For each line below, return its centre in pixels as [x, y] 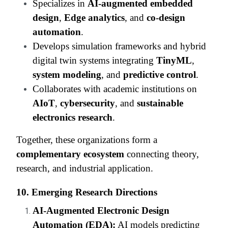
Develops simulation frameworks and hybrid [119, 46]
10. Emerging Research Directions [87, 192]
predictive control [160, 74]
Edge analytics [94, 17]
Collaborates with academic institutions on [115, 89]
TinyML [174, 60]
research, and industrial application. [85, 168]
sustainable [160, 103]
